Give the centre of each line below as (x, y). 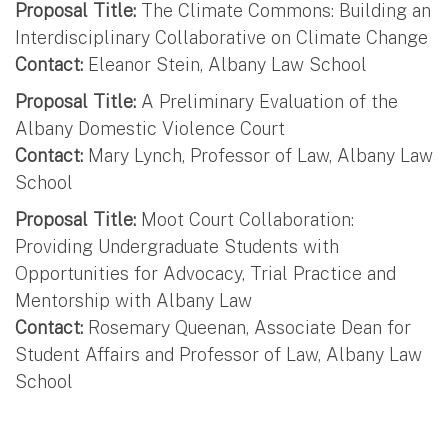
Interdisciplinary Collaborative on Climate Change (221, 37)
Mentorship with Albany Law (136, 300)
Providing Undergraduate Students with (177, 246)
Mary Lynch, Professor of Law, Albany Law (258, 155)
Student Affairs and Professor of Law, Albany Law (218, 354)
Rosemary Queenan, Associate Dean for (247, 327)
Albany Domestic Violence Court (150, 128)
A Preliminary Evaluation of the (267, 101)
